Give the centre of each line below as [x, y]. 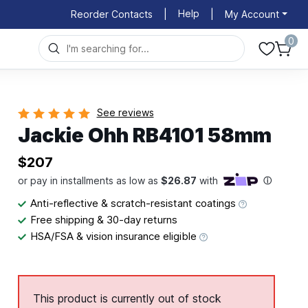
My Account [252, 14]
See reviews [125, 113]
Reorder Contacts [112, 14]
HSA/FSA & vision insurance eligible [114, 236]
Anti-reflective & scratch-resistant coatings [134, 203]
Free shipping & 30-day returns [103, 219]
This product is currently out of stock [127, 298]
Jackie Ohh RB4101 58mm [144, 135]
